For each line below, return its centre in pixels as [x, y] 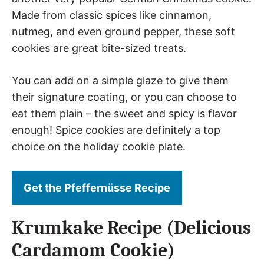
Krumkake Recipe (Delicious [131, 228]
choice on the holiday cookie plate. [99, 146]
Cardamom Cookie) [93, 250]
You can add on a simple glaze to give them [120, 80]
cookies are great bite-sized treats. [99, 48]
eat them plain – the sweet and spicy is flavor [124, 113]
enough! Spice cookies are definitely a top [116, 130]
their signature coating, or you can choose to [124, 97]
